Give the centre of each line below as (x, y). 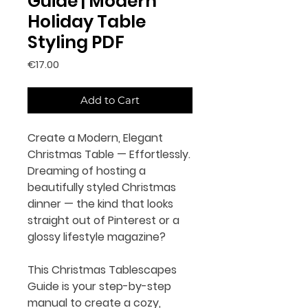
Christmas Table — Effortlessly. (109, 154)
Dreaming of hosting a (87, 171)
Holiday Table (87, 22)
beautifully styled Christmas (102, 187)
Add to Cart (110, 100)
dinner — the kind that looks (100, 204)
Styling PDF (76, 42)
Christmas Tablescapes (114, 270)
